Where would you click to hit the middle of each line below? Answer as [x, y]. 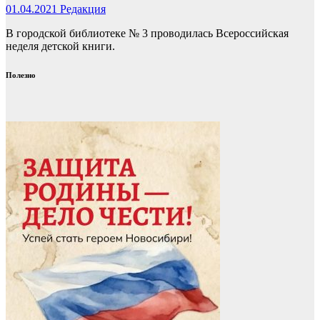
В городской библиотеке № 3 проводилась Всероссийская [147, 34]
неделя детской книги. [60, 46]
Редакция [83, 9]
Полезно [21, 75]
